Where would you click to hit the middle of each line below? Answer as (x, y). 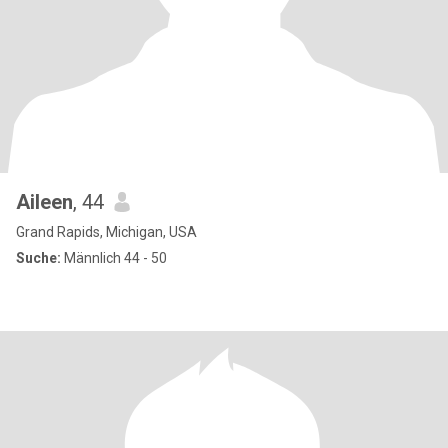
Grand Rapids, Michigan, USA (106, 232)
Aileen (44, 202)
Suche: (38, 258)
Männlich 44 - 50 (114, 258)
